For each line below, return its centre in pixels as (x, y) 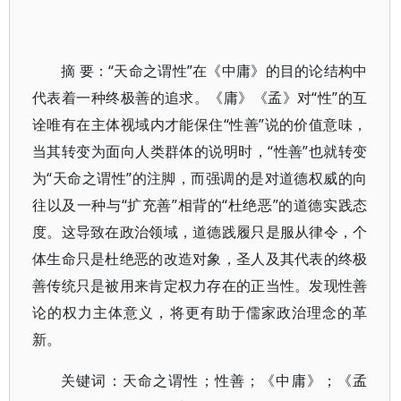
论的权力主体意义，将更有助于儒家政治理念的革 (200, 312)
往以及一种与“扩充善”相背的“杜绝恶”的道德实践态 (200, 205)
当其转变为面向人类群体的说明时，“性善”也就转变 (200, 151)
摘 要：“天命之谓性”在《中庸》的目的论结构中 (214, 71)
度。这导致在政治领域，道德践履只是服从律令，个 (200, 232)
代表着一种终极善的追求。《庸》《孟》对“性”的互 (200, 98)
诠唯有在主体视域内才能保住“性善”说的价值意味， (200, 124)
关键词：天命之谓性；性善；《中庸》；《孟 (214, 380)
